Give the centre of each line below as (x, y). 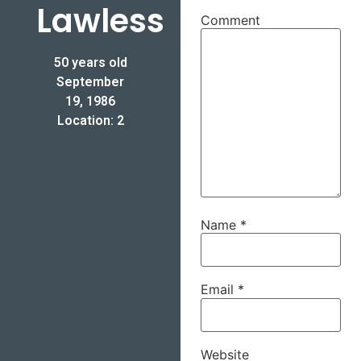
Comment (230, 20)
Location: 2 (90, 121)
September (90, 82)
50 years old (90, 63)
